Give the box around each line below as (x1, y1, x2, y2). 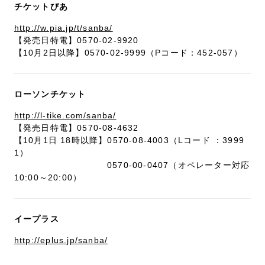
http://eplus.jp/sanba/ (14, 235, 108, 245)
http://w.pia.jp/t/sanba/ (14, 23, 113, 33)
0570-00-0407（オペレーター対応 (14, 160, 250, 170)
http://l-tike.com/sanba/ (14, 111, 117, 121)
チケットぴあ (14, 2, 69, 12)
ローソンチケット (14, 89, 86, 99)
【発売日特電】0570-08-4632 (14, 123, 139, 133)
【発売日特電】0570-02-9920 (14, 35, 139, 46)
